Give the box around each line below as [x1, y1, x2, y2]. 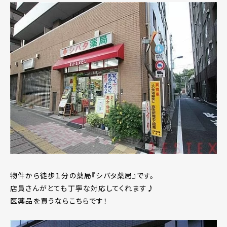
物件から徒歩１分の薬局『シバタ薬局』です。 [10, 170, 155, 181]
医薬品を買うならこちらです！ [10, 196, 108, 206]
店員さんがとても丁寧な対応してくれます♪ [10, 183, 155, 194]
